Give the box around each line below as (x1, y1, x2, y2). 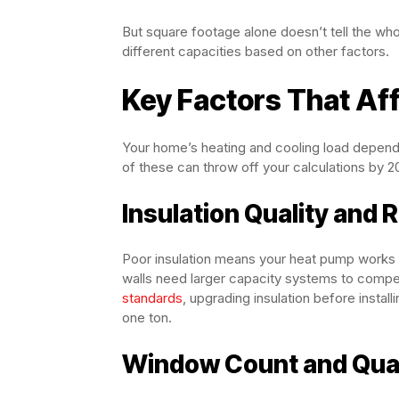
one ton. (122, 309, 172, 326)
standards (122, 289, 183, 306)
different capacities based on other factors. (122, 43, 389, 60)
